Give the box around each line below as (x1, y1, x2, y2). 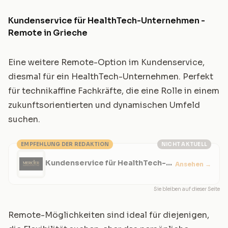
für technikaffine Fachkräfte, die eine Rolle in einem (8, 85, 219, 96)
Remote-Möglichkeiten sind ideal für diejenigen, (8, 210, 209, 220)
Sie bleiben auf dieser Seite (154, 186, 220, 192)
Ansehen (175, 160, 205, 168)
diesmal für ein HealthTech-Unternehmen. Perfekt (8, 71, 213, 82)
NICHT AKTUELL (161, 141, 207, 148)
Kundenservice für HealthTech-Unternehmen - (8, 15, 205, 26)
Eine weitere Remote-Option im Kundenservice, (8, 57, 205, 68)
